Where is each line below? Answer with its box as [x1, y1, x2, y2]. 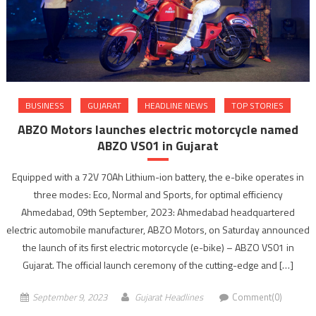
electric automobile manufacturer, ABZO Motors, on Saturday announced [6, 222, 310, 238]
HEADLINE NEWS [145, 99, 208, 113]
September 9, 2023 [32, 290, 107, 305]
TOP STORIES [231, 99, 284, 113]
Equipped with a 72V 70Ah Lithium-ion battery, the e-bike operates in [12, 169, 304, 185]
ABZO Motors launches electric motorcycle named [18, 120, 298, 140]
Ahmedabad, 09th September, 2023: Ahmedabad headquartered [21, 205, 295, 220]
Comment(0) [231, 290, 282, 305]
